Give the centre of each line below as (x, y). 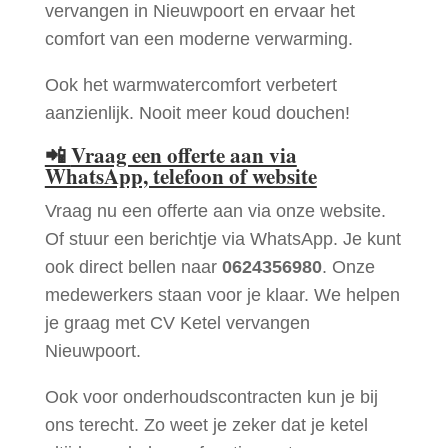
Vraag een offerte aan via (183, 155)
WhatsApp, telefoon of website (180, 176)
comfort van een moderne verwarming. (198, 39)
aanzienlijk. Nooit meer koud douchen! (197, 113)
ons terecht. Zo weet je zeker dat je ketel (206, 425)
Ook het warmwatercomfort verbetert (190, 85)
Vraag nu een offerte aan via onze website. (215, 211)
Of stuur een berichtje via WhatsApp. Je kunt (222, 239)
